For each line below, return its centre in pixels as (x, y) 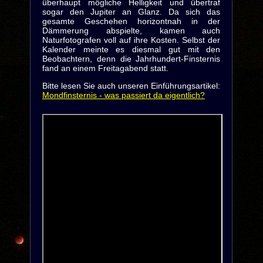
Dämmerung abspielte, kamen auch (131, 31)
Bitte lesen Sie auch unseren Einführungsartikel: (131, 86)
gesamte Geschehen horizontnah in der (131, 21)
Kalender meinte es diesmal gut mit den (131, 49)
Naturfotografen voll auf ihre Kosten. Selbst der (131, 40)
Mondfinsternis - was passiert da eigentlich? (123, 95)
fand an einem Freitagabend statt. (105, 68)
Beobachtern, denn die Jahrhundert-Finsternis (131, 59)
